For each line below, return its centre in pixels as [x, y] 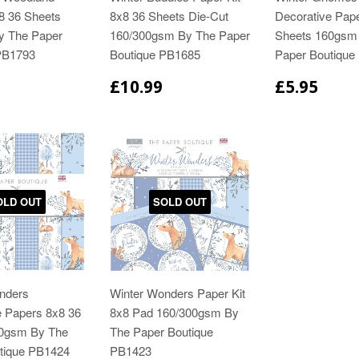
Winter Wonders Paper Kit [177, 293]
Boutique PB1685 [155, 54]
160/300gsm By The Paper [179, 35]
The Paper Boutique [161, 332]
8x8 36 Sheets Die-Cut [169, 16]
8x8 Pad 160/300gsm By [174, 313]
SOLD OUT [180, 201]
